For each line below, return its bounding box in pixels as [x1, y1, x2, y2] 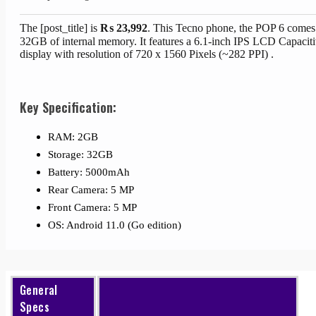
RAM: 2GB [48, 131, 98, 142]
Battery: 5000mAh [48, 166, 130, 178]
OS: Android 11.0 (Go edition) [48, 219, 181, 231]
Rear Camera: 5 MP [48, 184, 134, 195]
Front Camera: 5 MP [48, 202, 137, 213]
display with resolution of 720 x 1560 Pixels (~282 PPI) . [20, 48, 274, 60]
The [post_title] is [20, 22, 100, 34]
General [20, 281, 58, 298]
